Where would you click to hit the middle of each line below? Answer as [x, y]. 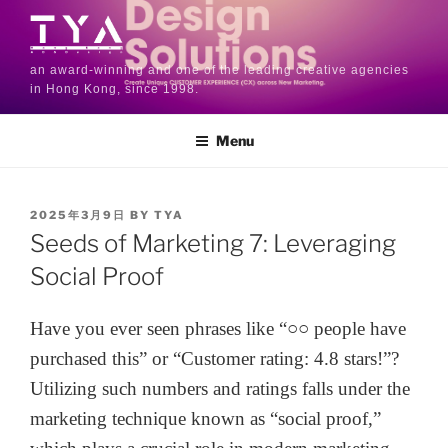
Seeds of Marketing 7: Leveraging [213, 243]
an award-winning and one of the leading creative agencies [219, 70]
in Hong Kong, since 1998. [114, 89]
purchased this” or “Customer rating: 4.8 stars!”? [214, 358]
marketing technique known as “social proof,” [205, 418]
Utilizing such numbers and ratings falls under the [220, 388]
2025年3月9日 [78, 214]
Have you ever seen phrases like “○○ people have [218, 328]
